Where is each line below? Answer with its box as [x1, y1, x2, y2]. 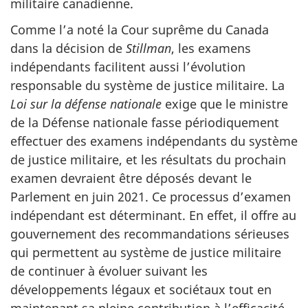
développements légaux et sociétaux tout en [10, 281, 272, 298]
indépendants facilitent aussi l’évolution [10, 58, 245, 75]
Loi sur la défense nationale [10, 96, 162, 112]
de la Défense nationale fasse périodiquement [10, 114, 279, 131]
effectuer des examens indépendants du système [10, 133, 298, 149]
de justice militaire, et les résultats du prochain [10, 151, 286, 168]
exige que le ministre [162, 96, 288, 112]
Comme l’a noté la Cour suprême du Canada [10, 21, 269, 38]
